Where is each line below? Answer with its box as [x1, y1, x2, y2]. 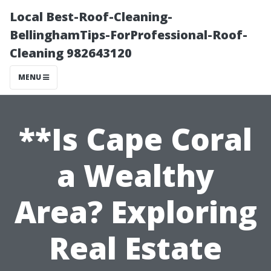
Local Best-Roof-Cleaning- [10, 8, 172, 25]
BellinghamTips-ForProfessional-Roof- [10, 27, 247, 43]
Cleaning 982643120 [10, 45, 132, 61]
